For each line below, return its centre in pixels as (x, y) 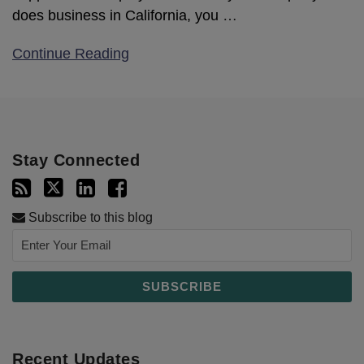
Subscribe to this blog (89, 218)
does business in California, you (117, 16)
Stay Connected (76, 160)
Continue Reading (71, 54)
